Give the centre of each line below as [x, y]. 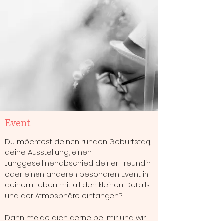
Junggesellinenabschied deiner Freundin [78, 163]
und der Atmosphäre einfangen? [64, 196]
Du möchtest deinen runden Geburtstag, [78, 141]
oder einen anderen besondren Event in [77, 174]
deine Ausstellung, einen [48, 152]
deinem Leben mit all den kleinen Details [77, 185]
